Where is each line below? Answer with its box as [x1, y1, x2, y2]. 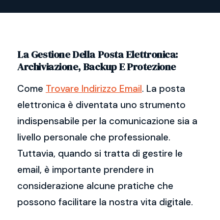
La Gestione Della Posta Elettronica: [17, 47, 178, 61]
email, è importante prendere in [17, 164, 154, 176]
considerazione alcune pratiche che [17, 180, 173, 192]
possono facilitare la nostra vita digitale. [17, 196, 193, 208]
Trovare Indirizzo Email [46, 82, 142, 95]
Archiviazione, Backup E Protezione [17, 59, 176, 74]
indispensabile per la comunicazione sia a [17, 115, 197, 127]
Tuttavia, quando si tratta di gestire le [17, 147, 183, 160]
